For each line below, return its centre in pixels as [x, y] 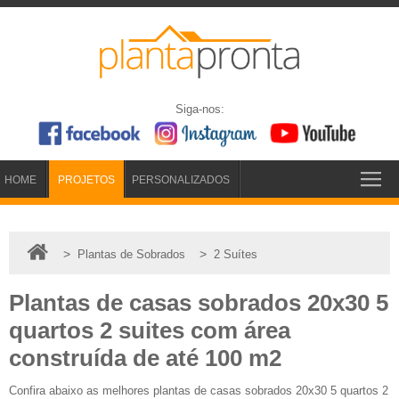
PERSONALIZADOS [181, 179]
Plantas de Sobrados [131, 254]
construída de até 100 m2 [145, 358]
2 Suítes [235, 254]
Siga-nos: [199, 110]
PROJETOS [86, 179]
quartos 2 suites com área [150, 330]
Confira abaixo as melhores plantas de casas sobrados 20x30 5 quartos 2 [199, 390]
